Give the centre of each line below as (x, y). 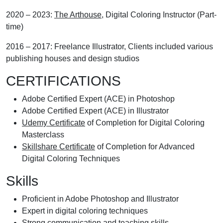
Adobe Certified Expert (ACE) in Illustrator (95, 111)
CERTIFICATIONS (63, 81)
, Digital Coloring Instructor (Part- (159, 15)
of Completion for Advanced (145, 147)
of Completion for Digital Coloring (145, 123)
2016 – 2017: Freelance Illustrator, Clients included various (110, 47)
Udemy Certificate (54, 123)
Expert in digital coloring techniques (85, 211)
